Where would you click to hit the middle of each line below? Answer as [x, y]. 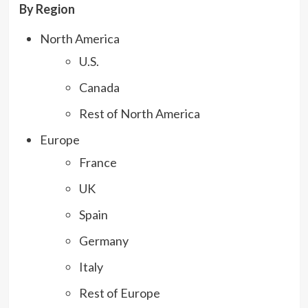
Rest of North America [139, 113]
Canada [99, 87]
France [98, 162]
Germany [103, 240]
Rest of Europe [119, 293]
